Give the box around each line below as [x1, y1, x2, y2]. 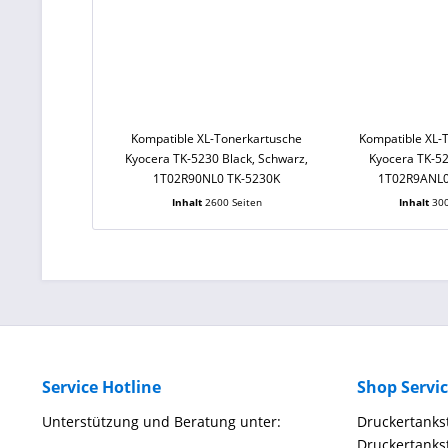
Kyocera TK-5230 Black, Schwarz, [125, 150, 309, 167]
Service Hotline [42, 376, 161, 398]
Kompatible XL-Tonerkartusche [131, 130, 303, 147]
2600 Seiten [204, 195, 262, 209]
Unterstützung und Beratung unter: [42, 412, 281, 431]
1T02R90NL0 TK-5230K [153, 170, 281, 187]
